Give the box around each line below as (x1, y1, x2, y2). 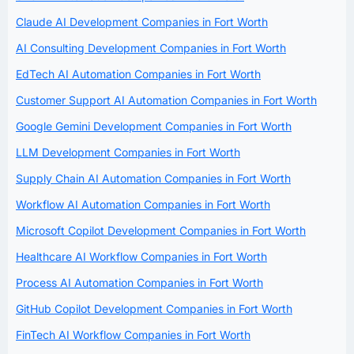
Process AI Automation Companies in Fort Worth (16, 275, 263, 289)
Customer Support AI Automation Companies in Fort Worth (16, 92, 317, 107)
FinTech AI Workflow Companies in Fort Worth (16, 327, 250, 341)
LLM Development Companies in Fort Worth (16, 145, 240, 159)
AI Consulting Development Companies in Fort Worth (16, 40, 286, 55)
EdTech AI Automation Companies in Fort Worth (16, 66, 261, 81)
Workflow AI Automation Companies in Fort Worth (16, 197, 270, 211)
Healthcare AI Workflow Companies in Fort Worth (16, 249, 267, 263)
